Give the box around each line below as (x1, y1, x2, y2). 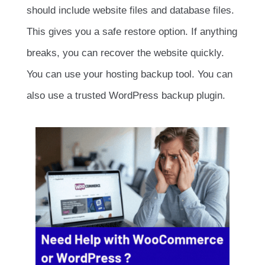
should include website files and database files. (27, 5, 234, 17)
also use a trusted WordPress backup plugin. (27, 90, 225, 102)
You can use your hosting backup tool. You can (27, 69, 232, 80)
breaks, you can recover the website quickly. (27, 47, 224, 59)
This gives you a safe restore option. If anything (27, 26, 237, 38)
